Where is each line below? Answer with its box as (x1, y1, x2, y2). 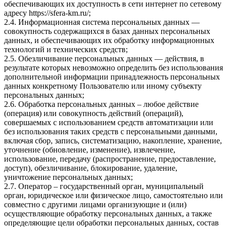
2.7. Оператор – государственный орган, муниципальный (4, 182, 204, 191)
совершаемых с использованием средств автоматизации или (4, 118, 213, 127)
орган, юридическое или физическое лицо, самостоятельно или (4, 191, 223, 200)
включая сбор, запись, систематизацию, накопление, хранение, (4, 136, 222, 145)
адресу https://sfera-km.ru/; (4, 9, 91, 18)
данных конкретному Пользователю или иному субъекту (4, 82, 202, 91)
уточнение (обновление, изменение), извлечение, (4, 145, 175, 155)
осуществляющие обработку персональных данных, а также (4, 209, 212, 218)
